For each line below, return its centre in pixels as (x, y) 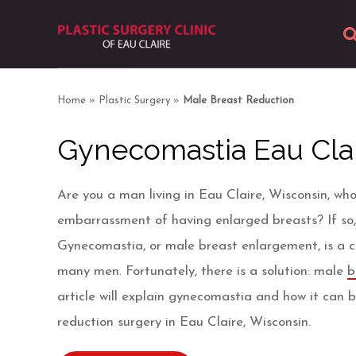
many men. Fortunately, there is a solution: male (202, 271)
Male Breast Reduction (238, 101)
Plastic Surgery (134, 101)
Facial (255, 213)
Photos (259, 309)
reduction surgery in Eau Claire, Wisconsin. (184, 322)
